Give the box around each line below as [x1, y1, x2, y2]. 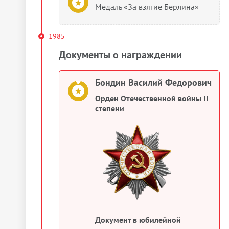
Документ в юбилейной [95, 214, 181, 225]
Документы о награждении [59, 48, 182, 61]
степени [95, 103, 124, 113]
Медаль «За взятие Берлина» [95, 2, 199, 12]
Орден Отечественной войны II [95, 93, 209, 103]
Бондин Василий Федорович [95, 77, 212, 88]
